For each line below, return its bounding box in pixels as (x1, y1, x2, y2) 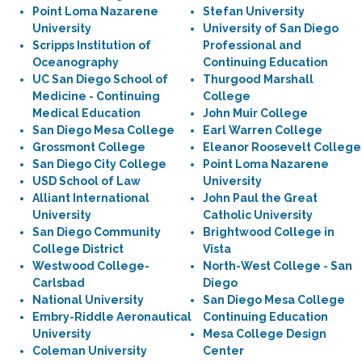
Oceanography (32, 56, 119, 69)
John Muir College (203, 107, 308, 120)
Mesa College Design (203, 327, 326, 340)
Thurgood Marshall (203, 73, 314, 86)
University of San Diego (203, 22, 339, 35)
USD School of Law (32, 175, 141, 187)
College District (32, 242, 124, 255)
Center (203, 344, 244, 357)
